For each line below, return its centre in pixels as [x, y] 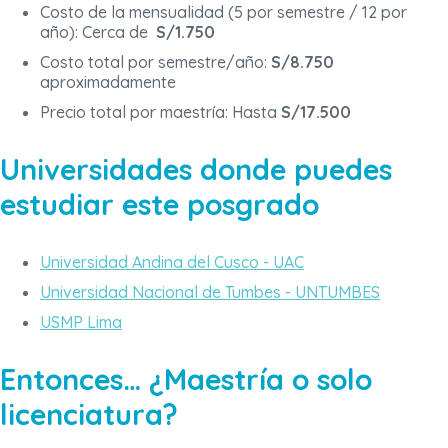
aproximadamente [108, 81]
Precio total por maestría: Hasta [158, 111]
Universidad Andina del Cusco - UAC [172, 261]
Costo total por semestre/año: [155, 61]
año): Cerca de [98, 31]
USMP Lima [81, 321]
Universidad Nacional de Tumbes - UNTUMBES [210, 291]
